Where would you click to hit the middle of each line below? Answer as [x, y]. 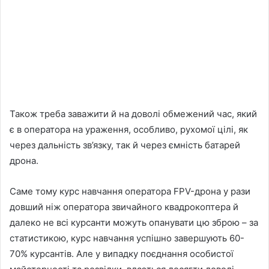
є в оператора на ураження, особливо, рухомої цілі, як [129, 130]
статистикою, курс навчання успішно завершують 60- [127, 238]
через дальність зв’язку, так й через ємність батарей [125, 145]
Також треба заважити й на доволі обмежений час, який [133, 114]
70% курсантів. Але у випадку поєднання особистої [122, 254]
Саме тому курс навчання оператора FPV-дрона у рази [130, 192]
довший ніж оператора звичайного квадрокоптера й [124, 207]
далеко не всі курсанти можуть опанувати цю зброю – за [134, 223]
